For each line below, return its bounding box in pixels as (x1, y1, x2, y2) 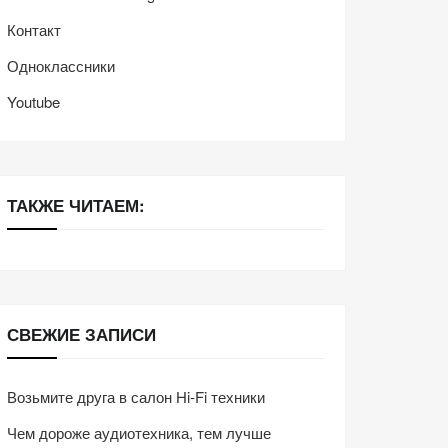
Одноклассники (7, 55, 115, 77)
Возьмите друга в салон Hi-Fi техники (7, 386, 265, 408)
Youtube (7, 91, 60, 113)
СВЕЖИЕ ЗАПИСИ (7, 321, 156, 346)
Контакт (7, 19, 61, 41)
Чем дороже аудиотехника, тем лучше (7, 422, 271, 444)
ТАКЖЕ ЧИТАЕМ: (7, 192, 145, 217)
